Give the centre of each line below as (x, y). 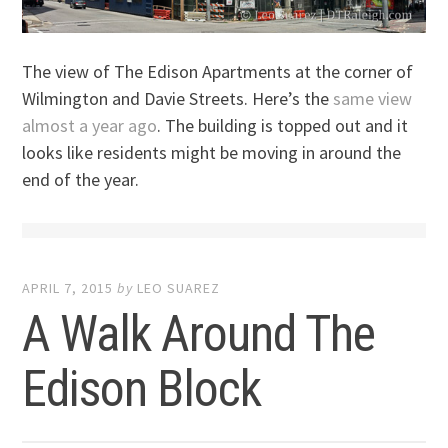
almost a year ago (90, 125)
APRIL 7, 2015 (68, 287)
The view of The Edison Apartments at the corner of (218, 71)
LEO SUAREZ (179, 287)
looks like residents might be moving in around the (212, 152)
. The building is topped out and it (283, 125)
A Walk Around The (199, 333)
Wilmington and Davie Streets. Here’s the (178, 98)
